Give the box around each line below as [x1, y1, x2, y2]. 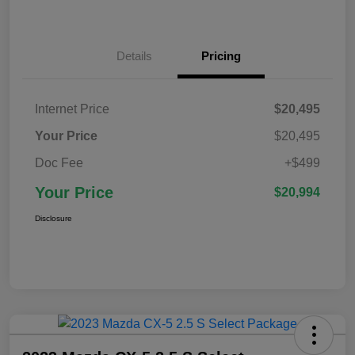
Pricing [201, 48, 241, 63]
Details [116, 48, 152, 63]
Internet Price [35, 101, 109, 116]
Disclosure [35, 213, 72, 223]
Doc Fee [35, 155, 83, 170]
